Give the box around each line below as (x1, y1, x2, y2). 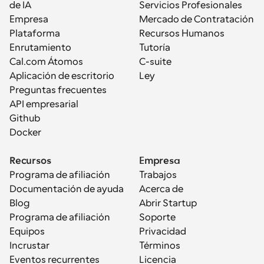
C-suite (139, 57, 171, 67)
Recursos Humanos (139, 28, 225, 39)
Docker (9, 127, 41, 138)
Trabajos (139, 170, 177, 180)
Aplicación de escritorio (9, 71, 114, 81)
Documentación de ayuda (9, 184, 124, 194)
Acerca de (139, 184, 183, 194)
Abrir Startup (139, 198, 197, 209)
